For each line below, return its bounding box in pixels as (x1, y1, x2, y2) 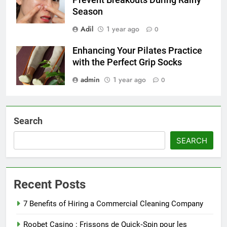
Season (72, 7, 103, 17)
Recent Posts (14, 177, 86, 192)
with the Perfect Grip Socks (72, 57, 182, 68)
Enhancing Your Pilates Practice (72, 46, 202, 56)
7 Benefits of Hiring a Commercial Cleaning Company (23, 199, 203, 209)
